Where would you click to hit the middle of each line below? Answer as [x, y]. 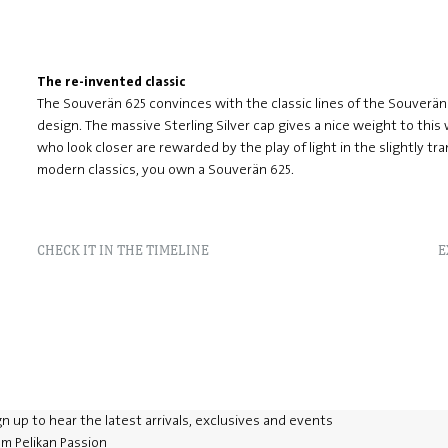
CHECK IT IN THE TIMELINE [122, 249]
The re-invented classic [110, 81]
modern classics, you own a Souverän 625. [165, 169]
